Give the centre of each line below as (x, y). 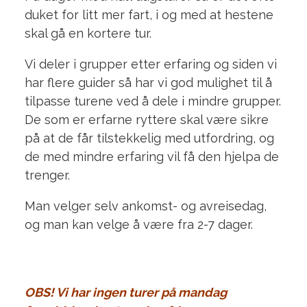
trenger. (47, 175)
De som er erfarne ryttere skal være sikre (146, 119)
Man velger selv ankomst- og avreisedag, (145, 206)
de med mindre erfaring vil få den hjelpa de (151, 156)
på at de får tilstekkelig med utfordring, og (149, 138)
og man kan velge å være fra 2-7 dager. (140, 224)
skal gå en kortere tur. (88, 33)
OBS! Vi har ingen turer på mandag (125, 292)
